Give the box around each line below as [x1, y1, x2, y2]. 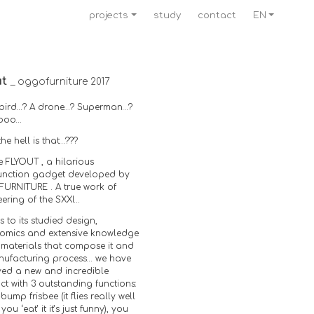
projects [89, 10, 129, 20]
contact [197, 10, 236, 20]
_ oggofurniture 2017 [11, 76, 111, 87]
